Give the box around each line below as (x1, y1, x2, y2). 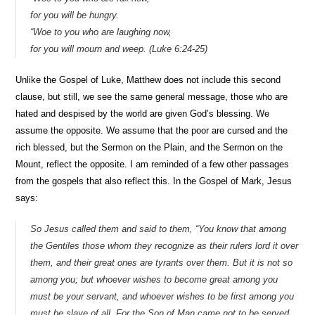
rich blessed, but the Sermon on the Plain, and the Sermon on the (15, 142, 283, 153)
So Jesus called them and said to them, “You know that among (30, 224, 287, 234)
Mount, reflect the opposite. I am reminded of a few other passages (15, 159, 290, 169)
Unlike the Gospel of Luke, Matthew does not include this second (15, 75, 281, 85)
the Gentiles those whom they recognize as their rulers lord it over (30, 240, 299, 251)
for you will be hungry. (30, 10, 120, 20)
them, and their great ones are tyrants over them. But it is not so (30, 257, 293, 268)
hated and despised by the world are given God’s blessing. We (15, 108, 270, 119)
